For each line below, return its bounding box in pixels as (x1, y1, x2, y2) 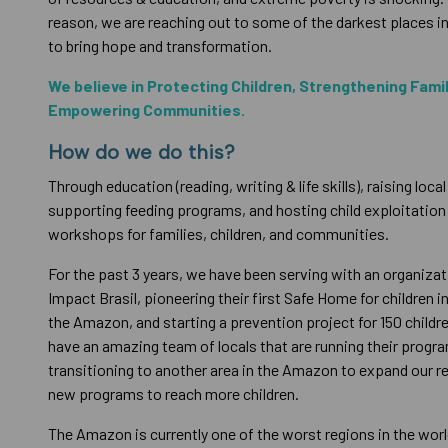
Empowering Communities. (48, 100, 248, 119)
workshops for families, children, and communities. (48, 224, 398, 243)
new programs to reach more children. (48, 384, 302, 403)
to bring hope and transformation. (48, 36, 275, 55)
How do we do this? (48, 140, 247, 164)
